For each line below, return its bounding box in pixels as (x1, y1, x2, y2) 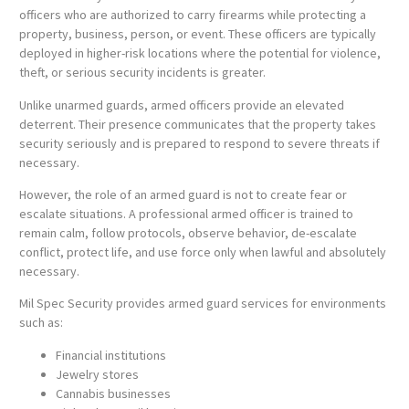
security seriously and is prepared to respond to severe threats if (19, 134, 380, 152)
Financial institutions (56, 346, 166, 363)
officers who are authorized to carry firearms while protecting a (19, 6, 366, 24)
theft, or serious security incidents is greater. (19, 64, 266, 81)
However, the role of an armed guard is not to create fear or (19, 185, 347, 203)
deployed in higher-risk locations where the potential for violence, (19, 45, 381, 62)
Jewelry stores (56, 365, 139, 383)
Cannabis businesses (56, 384, 171, 402)
